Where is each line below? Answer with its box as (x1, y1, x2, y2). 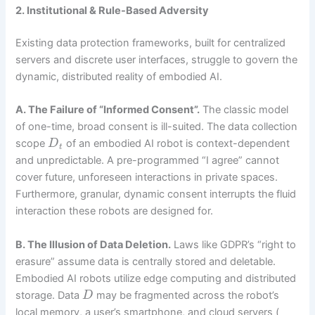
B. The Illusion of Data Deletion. (15, 238, 172, 251)
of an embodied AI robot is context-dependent (63, 137, 290, 150)
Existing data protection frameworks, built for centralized (15, 37, 286, 50)
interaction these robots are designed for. (15, 205, 214, 218)
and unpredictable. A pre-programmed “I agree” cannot (15, 154, 280, 167)
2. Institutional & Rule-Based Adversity (15, 4, 210, 18)
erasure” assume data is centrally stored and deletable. (15, 255, 276, 268)
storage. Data (15, 288, 83, 302)
